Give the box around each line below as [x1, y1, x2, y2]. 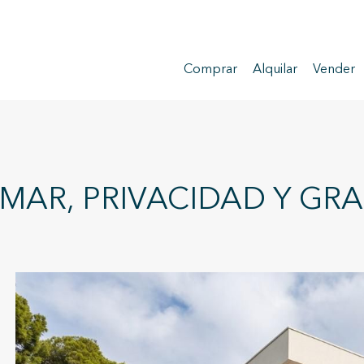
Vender [313, 63, 355, 76]
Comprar [184, 63, 237, 76]
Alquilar [253, 63, 297, 76]
